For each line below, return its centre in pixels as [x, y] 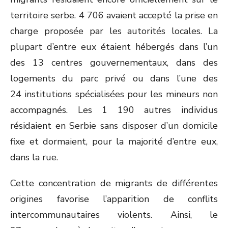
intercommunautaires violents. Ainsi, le [114, 215]
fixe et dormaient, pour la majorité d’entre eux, [114, 141]
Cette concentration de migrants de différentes [114, 183]
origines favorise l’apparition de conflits [114, 199]
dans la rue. [34, 157]
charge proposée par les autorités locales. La [114, 31]
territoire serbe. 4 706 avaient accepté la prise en [114, 15]
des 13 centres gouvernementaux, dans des [114, 63]
